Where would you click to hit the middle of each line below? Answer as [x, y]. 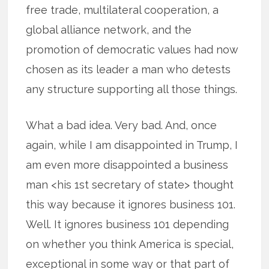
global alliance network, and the [109, 30]
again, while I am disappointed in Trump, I [132, 145]
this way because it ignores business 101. [132, 205]
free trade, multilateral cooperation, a [122, 10]
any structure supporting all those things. [132, 89]
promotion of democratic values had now [132, 50]
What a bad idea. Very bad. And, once [122, 125]
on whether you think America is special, [130, 244]
